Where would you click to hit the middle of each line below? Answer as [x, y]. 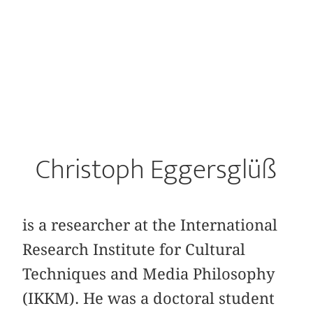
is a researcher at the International [150, 225]
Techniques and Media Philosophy [149, 274]
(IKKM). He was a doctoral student [149, 298]
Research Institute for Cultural [134, 249]
